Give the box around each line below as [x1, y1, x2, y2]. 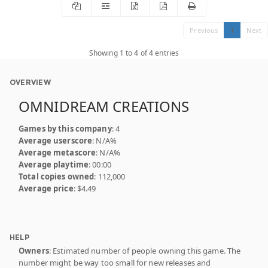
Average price [19, 182, 74, 194]
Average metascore [19, 147, 96, 158]
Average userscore [19, 135, 93, 146]
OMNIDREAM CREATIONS [19, 96, 190, 116]
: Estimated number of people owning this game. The [48, 245, 241, 256]
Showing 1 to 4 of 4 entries [89, 47, 179, 58]
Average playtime [19, 159, 89, 170]
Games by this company [19, 123, 112, 134]
